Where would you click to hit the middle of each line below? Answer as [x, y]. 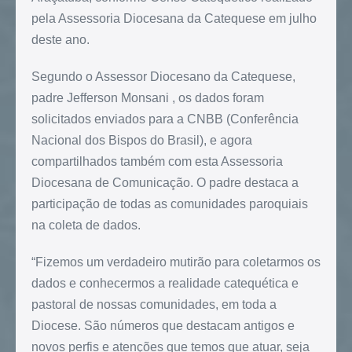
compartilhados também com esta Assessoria [157, 161]
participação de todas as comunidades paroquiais [170, 203]
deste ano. [60, 39]
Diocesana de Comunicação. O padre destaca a [165, 182]
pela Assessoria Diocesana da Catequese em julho [174, 18]
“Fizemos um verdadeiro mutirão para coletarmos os [176, 262]
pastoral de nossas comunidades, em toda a [154, 304]
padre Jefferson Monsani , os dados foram [148, 97]
